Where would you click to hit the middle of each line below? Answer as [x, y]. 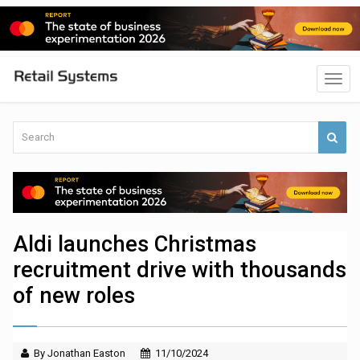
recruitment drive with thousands [180, 270]
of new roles [74, 296]
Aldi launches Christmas [135, 245]
